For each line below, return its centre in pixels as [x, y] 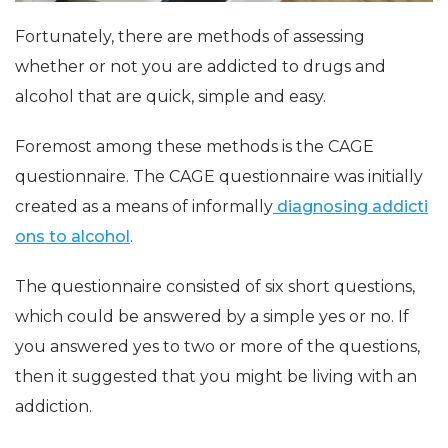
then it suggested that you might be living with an [216, 377]
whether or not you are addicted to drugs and [200, 67]
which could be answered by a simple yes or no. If [212, 317]
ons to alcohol [72, 237]
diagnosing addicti [350, 207]
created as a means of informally [144, 207]
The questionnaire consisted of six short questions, [215, 287]
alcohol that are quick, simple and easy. [170, 97]
